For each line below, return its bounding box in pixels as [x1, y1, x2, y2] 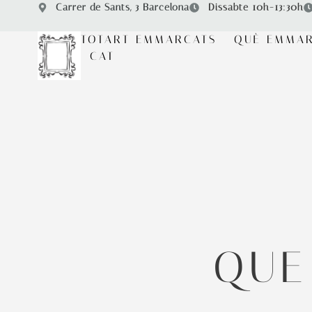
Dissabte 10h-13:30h [208, 1, 304, 13]
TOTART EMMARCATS [81, 33, 217, 46]
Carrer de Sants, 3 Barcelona [56, 1, 190, 13]
